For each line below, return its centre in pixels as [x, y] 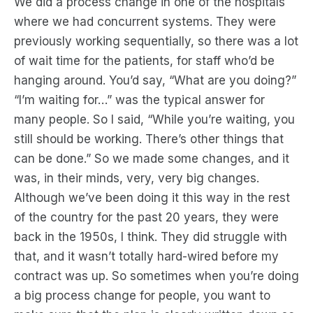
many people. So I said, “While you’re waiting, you [154, 119]
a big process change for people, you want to [142, 296]
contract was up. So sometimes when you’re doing [156, 276]
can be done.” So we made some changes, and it [152, 159]
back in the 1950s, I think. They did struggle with [151, 237]
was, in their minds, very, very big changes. [137, 178]
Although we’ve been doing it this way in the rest [152, 198]
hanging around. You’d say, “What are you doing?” [155, 80]
